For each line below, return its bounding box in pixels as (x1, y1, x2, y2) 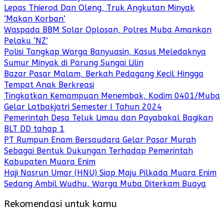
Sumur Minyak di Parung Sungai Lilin (4, 58, 143, 68)
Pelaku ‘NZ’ (4, 36, 48, 46)
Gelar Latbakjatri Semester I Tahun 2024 (4, 102, 162, 112)
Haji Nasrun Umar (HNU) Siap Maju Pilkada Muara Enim (4, 168, 216, 178)
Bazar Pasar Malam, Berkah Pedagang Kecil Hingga (4, 69, 203, 79)
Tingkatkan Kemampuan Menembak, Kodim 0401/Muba (4, 91, 220, 101)
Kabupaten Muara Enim (4, 157, 95, 167)
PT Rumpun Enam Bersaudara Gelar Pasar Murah (4, 135, 196, 145)
